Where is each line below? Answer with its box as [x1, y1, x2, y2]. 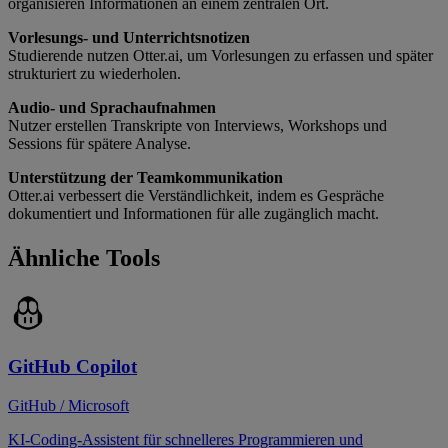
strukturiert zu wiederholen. [8, 65, 181, 83]
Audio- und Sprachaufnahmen [8, 99, 216, 117]
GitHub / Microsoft [8, 396, 129, 414]
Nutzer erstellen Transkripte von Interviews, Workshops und [8, 117, 387, 135]
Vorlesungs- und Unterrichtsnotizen [8, 29, 250, 47]
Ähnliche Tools [8, 245, 160, 272]
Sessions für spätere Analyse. [8, 135, 191, 153]
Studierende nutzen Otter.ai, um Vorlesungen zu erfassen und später [8, 47, 433, 65]
